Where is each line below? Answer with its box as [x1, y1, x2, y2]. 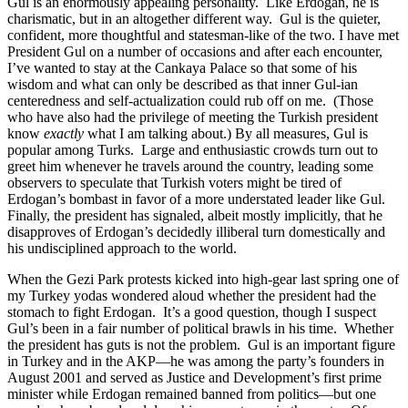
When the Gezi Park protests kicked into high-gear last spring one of [7, 271, 399, 288]
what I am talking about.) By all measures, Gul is [84, 126, 368, 142]
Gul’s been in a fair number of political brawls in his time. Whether [7, 321, 393, 337]
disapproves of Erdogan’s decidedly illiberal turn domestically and [7, 224, 385, 240]
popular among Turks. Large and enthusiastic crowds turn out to [7, 142, 378, 158]
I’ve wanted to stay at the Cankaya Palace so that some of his [7, 60, 357, 76]
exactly [44, 126, 84, 142]
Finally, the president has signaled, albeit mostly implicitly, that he [7, 208, 382, 224]
